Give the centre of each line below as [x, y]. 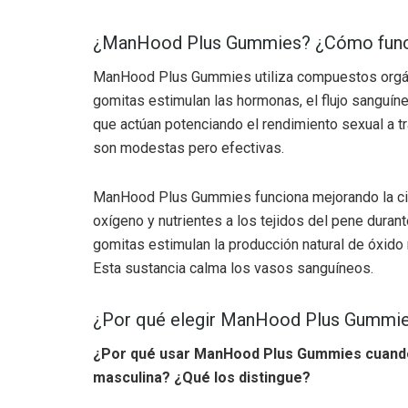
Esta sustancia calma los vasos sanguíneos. [233, 268]
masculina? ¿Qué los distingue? [202, 377]
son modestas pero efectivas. [189, 148]
